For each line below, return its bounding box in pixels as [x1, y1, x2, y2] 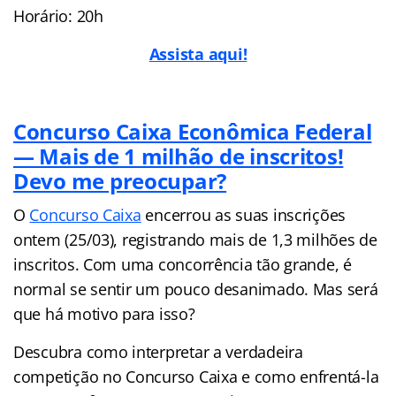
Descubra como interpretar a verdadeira [13, 340, 303, 362]
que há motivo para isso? [13, 302, 195, 324]
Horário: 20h [13, 4, 103, 27]
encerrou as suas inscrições [141, 203, 346, 225]
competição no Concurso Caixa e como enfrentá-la [13, 365, 379, 387]
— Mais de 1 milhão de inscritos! [13, 141, 344, 171]
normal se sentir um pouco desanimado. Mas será [13, 278, 378, 300]
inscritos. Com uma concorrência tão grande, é [13, 253, 352, 275]
